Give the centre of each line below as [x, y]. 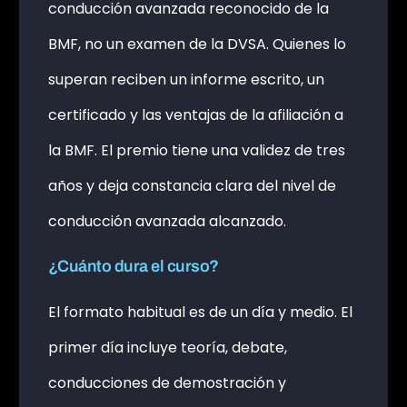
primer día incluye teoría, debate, [167, 347]
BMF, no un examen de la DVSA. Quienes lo [197, 44]
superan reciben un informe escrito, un [186, 79]
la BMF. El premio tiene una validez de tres [196, 150]
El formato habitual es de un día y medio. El [200, 312]
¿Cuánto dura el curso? [134, 266]
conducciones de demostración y [167, 382]
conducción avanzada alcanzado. [167, 221]
